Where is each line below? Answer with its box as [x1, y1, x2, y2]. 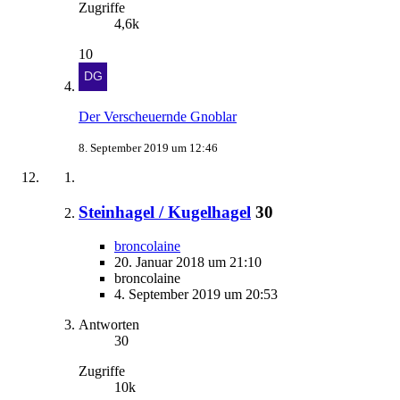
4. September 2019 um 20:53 [114, 287, 278, 303]
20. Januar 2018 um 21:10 [114, 254, 262, 271]
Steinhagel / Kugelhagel [79, 202, 251, 221]
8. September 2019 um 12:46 [79, 141, 218, 154]
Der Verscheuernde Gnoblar [79, 109, 237, 124]
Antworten [79, 317, 139, 333]
